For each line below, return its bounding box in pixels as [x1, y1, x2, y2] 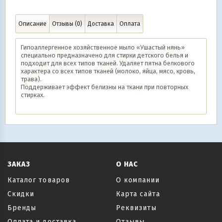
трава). [21, 75, 42, 83]
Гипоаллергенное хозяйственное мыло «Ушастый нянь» [21, 44, 185, 51]
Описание [18, 20, 47, 27]
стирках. [21, 91, 45, 99]
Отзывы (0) [52, 20, 82, 27]
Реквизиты [116, 204, 157, 212]
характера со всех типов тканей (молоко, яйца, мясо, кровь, [21, 67, 195, 75]
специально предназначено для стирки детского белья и [21, 52, 188, 59]
